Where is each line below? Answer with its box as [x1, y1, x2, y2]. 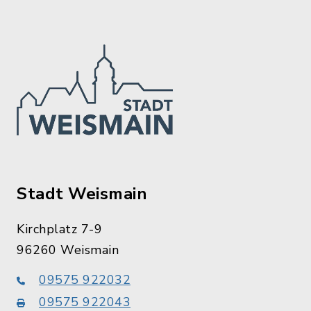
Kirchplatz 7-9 [17, 220, 102, 237]
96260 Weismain [17, 241, 119, 258]
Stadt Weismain [17, 182, 147, 205]
